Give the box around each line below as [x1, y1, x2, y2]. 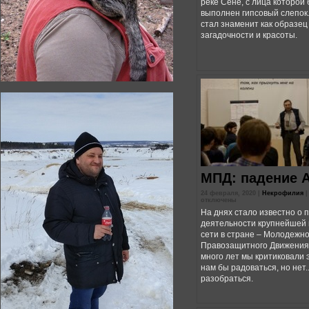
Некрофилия [262, 190, 303, 197]
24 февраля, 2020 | [201, 190, 262, 197]
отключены [201, 197, 237, 203]
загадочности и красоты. [201, 30, 297, 40]
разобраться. [201, 274, 253, 283]
